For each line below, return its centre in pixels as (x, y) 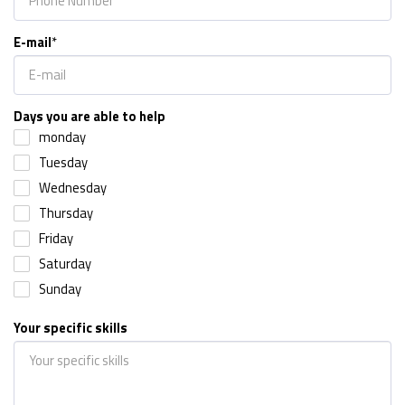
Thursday (66, 213)
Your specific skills (71, 328)
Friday (56, 239)
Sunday (60, 289)
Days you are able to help (89, 117)
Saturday (65, 264)
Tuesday (63, 163)
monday (62, 137)
